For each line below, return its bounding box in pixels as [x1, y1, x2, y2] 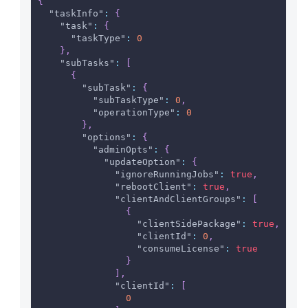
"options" [81, 132, 131, 143]
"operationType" [92, 107, 175, 118]
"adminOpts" [92, 144, 153, 155]
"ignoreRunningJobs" [114, 169, 219, 180]
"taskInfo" [48, 8, 104, 19]
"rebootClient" [114, 181, 192, 192]
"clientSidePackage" [136, 219, 241, 230]
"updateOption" [103, 157, 181, 168]
